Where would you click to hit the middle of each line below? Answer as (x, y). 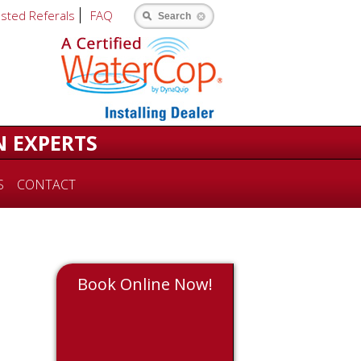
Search (174, 16)
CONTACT (46, 184)
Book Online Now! (145, 284)
